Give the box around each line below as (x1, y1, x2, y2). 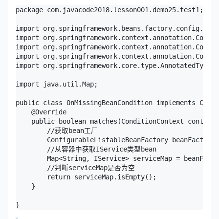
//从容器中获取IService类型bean (16, 145, 156, 153)
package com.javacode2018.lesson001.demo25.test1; (16, 5, 203, 14)
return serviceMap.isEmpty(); (16, 173, 156, 181)
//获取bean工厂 (16, 126, 98, 134)
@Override (16, 108, 66, 116)
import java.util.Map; (16, 80, 98, 88)
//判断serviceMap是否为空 (16, 163, 135, 172)
